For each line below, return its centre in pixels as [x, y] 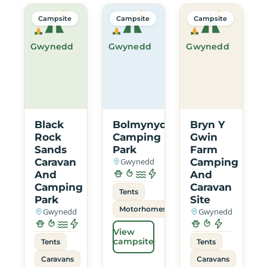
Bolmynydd [143, 124]
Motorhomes [142, 209]
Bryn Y [208, 124]
